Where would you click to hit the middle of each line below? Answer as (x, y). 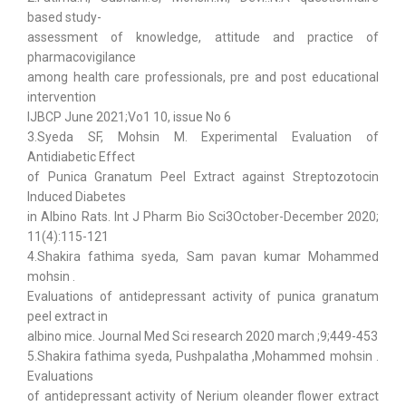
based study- (64, 17)
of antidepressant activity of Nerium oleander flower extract (203, 396)
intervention (62, 97)
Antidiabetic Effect (81, 157)
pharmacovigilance (82, 57)
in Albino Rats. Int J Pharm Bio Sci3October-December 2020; (203, 217)
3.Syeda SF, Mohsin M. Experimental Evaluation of (203, 137)
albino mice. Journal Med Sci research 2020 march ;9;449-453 (203, 336)
